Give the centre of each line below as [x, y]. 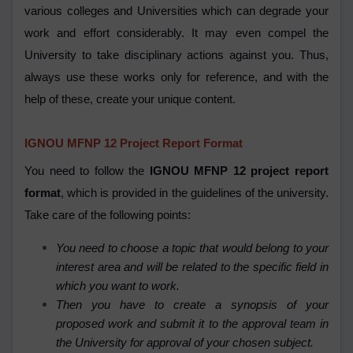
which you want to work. [119, 286]
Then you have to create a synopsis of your [192, 305]
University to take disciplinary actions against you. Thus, [176, 56]
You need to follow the [85, 171]
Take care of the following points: [108, 216]
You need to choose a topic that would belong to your [192, 249]
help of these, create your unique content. [132, 100]
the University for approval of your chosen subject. [186, 343]
